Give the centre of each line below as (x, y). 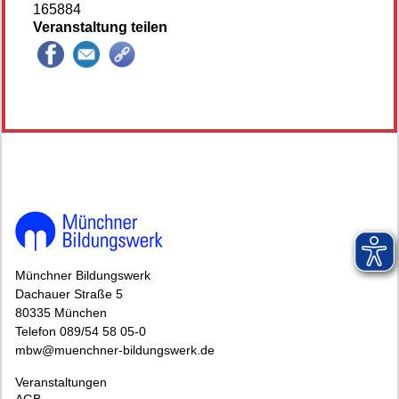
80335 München (61, 312)
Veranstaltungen (61, 382)
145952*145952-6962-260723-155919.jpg (121, 98)
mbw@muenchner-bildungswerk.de (115, 350)
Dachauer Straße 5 (69, 293)
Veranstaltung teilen (100, 27)
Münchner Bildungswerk (83, 275)
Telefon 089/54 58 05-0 (81, 331)
